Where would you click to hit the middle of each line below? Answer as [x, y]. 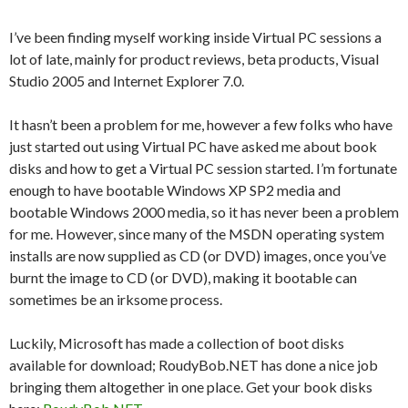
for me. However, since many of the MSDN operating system [197, 234]
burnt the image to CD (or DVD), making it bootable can [183, 277]
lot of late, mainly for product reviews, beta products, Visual [194, 59]
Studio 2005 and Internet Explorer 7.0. [127, 81]
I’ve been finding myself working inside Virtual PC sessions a [195, 37]
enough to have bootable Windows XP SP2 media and [175, 190]
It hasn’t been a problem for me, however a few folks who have [201, 124]
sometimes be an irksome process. [116, 299]
